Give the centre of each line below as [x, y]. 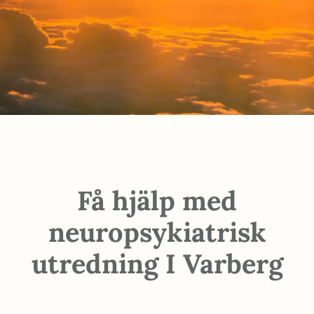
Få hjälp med [157, 200]
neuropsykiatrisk [157, 232]
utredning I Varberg [157, 264]
